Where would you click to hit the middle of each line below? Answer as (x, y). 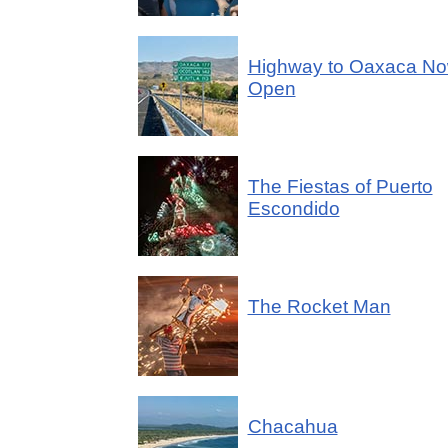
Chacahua (292, 426)
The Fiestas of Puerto (340, 186)
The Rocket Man (319, 306)
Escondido (293, 208)
